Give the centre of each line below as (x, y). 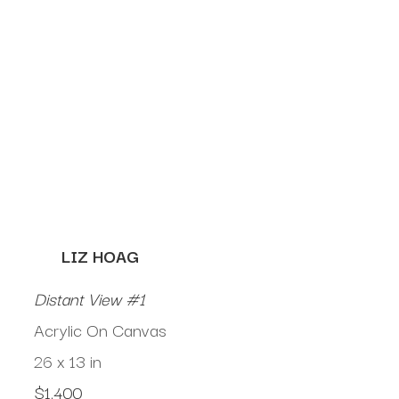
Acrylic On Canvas (100, 330)
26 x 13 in (67, 361)
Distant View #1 (89, 299)
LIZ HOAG (100, 256)
